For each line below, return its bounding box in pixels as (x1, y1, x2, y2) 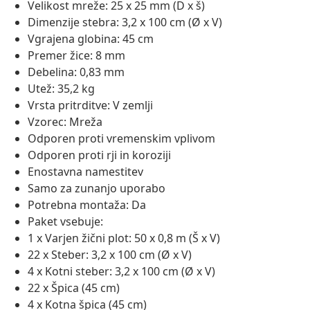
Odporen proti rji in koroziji (28, 147, 171, 163)
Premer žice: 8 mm (28, 48, 125, 64)
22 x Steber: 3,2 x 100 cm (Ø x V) (28, 247, 192, 263)
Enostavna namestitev (28, 164, 143, 180)
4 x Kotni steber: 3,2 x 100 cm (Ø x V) (28, 264, 215, 280)
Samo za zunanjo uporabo (28, 181, 165, 197)
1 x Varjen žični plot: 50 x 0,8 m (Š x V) (28, 230, 220, 246)
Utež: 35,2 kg (28, 81, 95, 97)
